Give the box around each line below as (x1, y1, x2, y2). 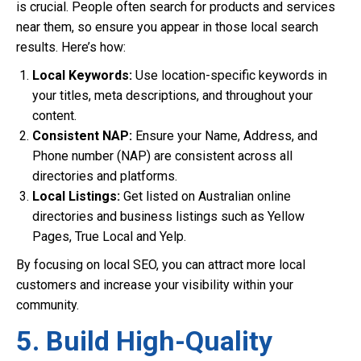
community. (16, 297, 79, 313)
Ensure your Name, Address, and (132, 128, 317, 143)
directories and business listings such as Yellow (32, 209, 305, 224)
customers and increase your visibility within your (16, 277, 293, 293)
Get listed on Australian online (120, 189, 291, 204)
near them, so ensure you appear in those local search (16, 19, 318, 35)
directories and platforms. (32, 168, 177, 184)
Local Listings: (32, 189, 120, 204)
